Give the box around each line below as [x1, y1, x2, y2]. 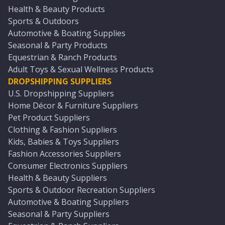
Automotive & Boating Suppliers [8, 196, 129, 207]
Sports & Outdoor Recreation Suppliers [8, 184, 155, 195]
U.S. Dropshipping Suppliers [8, 88, 114, 99]
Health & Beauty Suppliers [8, 172, 107, 183]
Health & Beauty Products [8, 4, 105, 15]
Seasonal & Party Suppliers [8, 208, 109, 219]
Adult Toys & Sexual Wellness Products [8, 64, 154, 75]
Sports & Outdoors [8, 16, 79, 27]
